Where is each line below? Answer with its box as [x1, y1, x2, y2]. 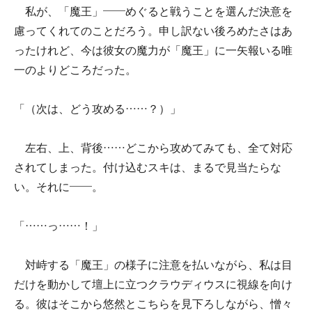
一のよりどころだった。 [14, 64, 136, 76]
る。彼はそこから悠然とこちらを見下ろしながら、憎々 [14, 298, 292, 310]
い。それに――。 [14, 181, 103, 193]
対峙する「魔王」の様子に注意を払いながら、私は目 [14, 259, 292, 271]
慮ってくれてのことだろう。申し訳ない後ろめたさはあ [14, 25, 292, 37]
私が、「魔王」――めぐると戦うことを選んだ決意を [14, 6, 292, 17]
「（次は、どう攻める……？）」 [14, 103, 181, 115]
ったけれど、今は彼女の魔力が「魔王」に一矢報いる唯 [14, 45, 292, 56]
